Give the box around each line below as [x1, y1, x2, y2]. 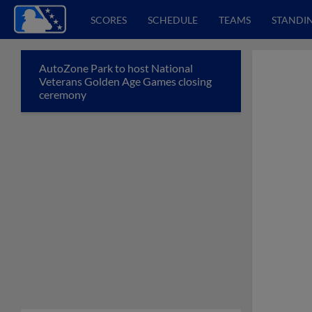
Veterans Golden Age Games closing [39, 75, 212, 88]
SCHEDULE [148, 13, 198, 26]
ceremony [39, 88, 88, 101]
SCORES [91, 13, 127, 26]
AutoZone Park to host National [39, 61, 193, 75]
